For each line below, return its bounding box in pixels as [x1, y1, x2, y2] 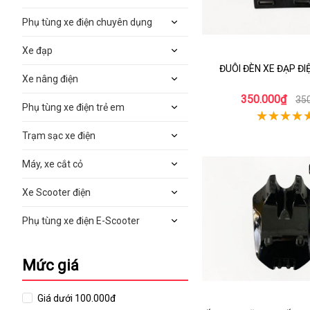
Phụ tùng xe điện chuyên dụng [22, 17, 152, 28]
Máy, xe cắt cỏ [22, 158, 83, 170]
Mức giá [22, 257, 79, 274]
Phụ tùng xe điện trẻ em [22, 102, 125, 113]
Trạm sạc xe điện [22, 130, 95, 141]
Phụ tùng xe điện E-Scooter [22, 215, 140, 226]
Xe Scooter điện [22, 187, 91, 198]
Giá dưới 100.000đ [35, 293, 116, 304]
